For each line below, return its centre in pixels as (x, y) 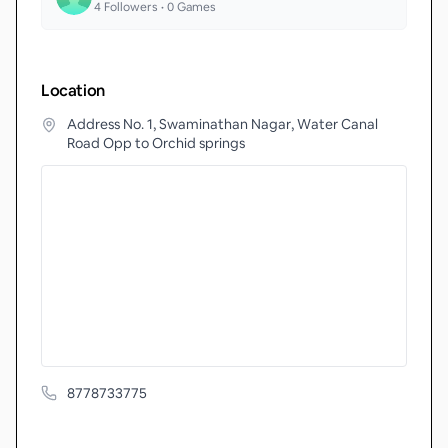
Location (73, 90)
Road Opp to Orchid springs (156, 143)
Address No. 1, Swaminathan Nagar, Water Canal (222, 124)
